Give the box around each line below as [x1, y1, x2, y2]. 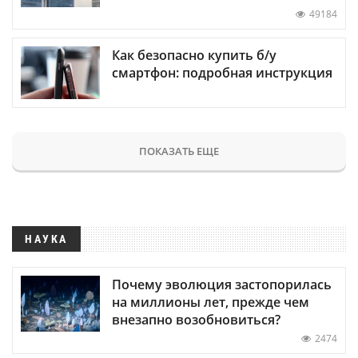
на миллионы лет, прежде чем [112, 292, 309, 311]
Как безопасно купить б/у [112, 46, 276, 64]
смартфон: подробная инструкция [112, 63, 332, 82]
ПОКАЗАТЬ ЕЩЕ [139, 143, 219, 158]
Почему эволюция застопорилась [112, 275, 332, 293]
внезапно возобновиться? [112, 310, 280, 328]
